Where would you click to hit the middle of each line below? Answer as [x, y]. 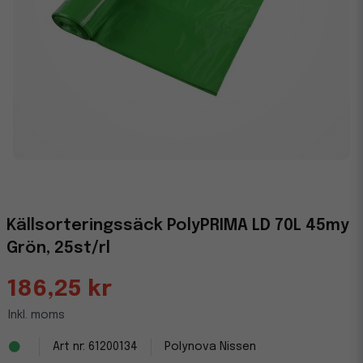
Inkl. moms [36, 315]
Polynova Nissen [210, 346]
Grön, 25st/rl [58, 248]
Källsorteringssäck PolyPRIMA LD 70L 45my [178, 226]
